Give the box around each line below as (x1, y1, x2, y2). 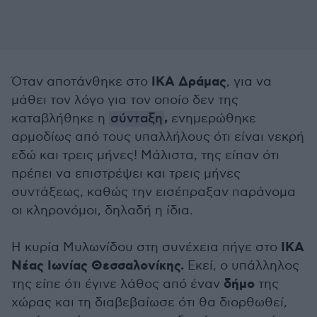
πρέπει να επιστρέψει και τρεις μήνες (11, 166, 241, 181)
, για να (226, 74, 272, 89)
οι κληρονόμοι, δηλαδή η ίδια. (11, 203, 193, 218)
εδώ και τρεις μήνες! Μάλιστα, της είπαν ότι (11, 148, 279, 163)
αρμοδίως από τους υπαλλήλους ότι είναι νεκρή (11, 129, 304, 144)
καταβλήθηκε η (11, 111, 109, 126)
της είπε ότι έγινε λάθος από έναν (11, 277, 224, 292)
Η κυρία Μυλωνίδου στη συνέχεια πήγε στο (11, 240, 277, 255)
